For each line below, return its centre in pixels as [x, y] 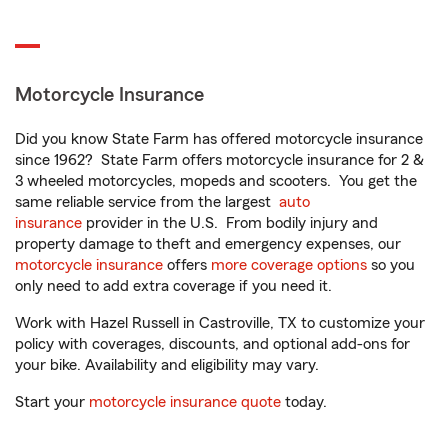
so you [391, 265]
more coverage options [289, 265]
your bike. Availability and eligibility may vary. [167, 365]
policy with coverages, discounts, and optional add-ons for [212, 344]
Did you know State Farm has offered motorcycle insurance [219, 139]
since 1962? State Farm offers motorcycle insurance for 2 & [219, 160]
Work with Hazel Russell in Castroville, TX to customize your [220, 323]
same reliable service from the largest [147, 202]
